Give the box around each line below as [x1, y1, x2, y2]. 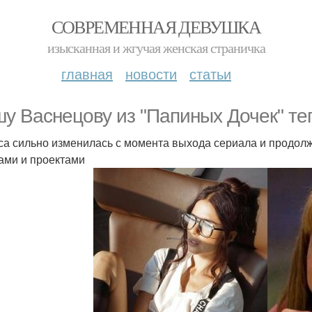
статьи [189, 63, 231, 84]
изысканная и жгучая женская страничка [47, 38, 265, 57]
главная [61, 63, 113, 84]
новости [125, 63, 177, 84]
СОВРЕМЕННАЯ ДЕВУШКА [51, 15, 261, 38]
